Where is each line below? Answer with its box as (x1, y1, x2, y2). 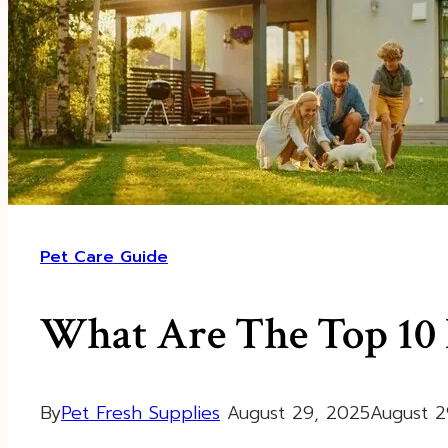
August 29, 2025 (227, 398, 370, 427)
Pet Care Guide (40, 245, 168, 270)
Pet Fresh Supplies (61, 398, 220, 427)
